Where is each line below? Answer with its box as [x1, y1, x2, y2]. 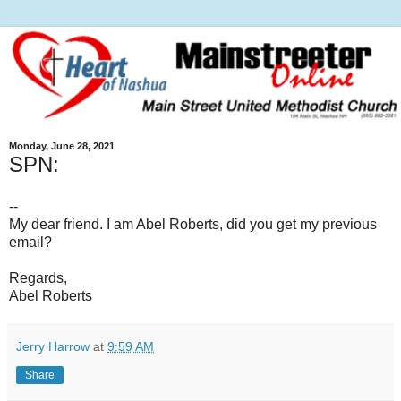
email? [9, 235, 52, 251]
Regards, [9, 270, 67, 286]
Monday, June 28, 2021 [9, 141, 115, 152]
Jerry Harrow [16, 339, 90, 354]
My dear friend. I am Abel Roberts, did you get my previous [9, 217, 377, 233]
